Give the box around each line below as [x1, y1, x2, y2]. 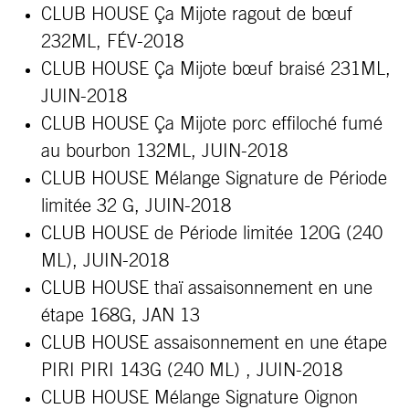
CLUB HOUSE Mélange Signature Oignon [41, 389, 358, 407]
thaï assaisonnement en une [154, 279, 372, 298]
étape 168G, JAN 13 [41, 307, 200, 325]
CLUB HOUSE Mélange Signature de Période [41, 170, 387, 188]
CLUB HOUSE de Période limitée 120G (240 [41, 225, 383, 243]
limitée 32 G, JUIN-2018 [41, 197, 231, 215]
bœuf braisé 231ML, [232, 60, 391, 79]
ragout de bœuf [232, 5, 352, 24]
